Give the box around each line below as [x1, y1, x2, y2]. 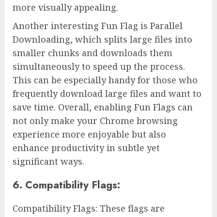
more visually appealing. [13, 1, 118, 14]
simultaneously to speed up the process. [13, 61, 185, 73]
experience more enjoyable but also [13, 128, 166, 140]
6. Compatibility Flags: [13, 177, 120, 193]
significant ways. [13, 155, 84, 168]
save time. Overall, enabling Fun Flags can [13, 101, 193, 113]
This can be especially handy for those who [13, 74, 198, 86]
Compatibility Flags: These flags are [13, 202, 165, 215]
